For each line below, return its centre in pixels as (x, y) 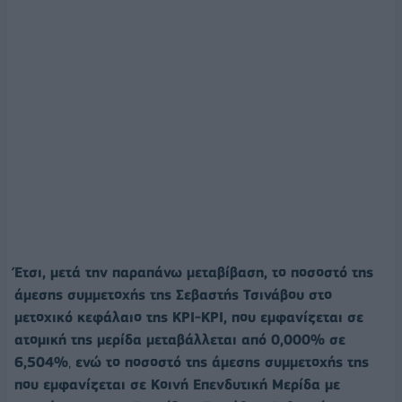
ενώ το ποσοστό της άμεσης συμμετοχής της (222, 362)
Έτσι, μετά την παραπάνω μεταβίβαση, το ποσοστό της (194, 272)
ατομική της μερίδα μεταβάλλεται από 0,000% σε (180, 339)
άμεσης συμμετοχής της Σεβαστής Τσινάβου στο (173, 294)
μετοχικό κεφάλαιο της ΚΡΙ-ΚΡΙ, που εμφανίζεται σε (189, 317)
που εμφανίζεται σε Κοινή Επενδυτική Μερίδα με (177, 384)
